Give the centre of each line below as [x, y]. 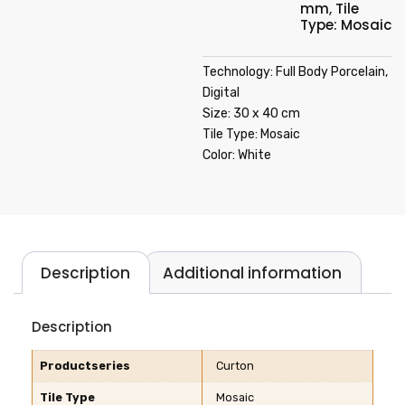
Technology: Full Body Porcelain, [295, 72]
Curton [235, 366]
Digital [221, 93]
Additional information [253, 273]
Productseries [85, 366]
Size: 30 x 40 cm [251, 113]
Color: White [237, 155]
